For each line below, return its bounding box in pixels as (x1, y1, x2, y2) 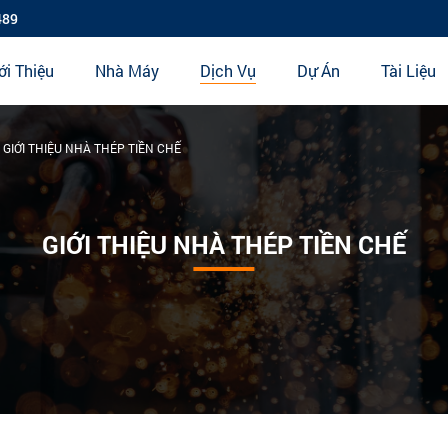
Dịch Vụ (199, 60, 256, 82)
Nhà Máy (94, 60, 159, 82)
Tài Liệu (380, 60, 436, 82)
